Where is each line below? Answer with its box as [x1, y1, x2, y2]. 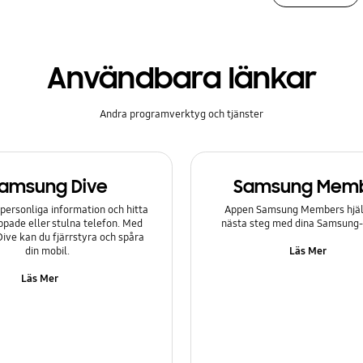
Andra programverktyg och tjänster [100, 107, 263, 121]
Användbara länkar [46, 59, 317, 97]
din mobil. [25, 245, 70, 258]
